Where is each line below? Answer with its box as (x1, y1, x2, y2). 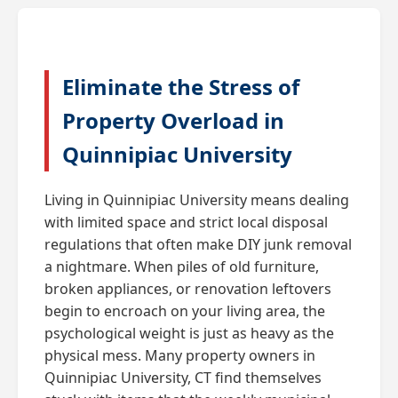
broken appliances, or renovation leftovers (44, 278, 331, 298)
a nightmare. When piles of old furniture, (44, 256, 319, 276)
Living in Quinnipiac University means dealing (44, 189, 349, 210)
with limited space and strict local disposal (44, 211, 328, 232)
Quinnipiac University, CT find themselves (44, 367, 322, 387)
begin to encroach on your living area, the (44, 300, 325, 321)
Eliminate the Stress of (62, 71, 299, 101)
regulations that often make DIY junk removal (44, 234, 352, 254)
